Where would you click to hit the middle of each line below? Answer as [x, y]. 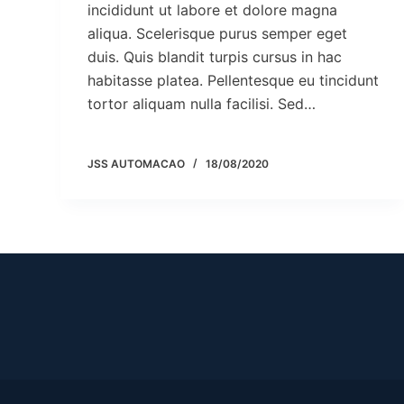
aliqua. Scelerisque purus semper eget [218, 33]
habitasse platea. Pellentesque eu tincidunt [234, 80]
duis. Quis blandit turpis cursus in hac [215, 57]
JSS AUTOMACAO [137, 164]
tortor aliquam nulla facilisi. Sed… [202, 104]
